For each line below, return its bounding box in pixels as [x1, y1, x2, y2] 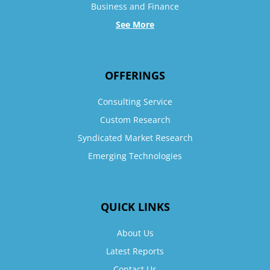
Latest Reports [106, 245, 164, 257]
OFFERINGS [105, 68, 165, 83]
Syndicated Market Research [77, 132, 193, 144]
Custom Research [99, 114, 171, 126]
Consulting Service [98, 96, 172, 108]
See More [116, 19, 154, 31]
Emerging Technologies [88, 150, 182, 162]
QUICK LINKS [100, 199, 170, 215]
